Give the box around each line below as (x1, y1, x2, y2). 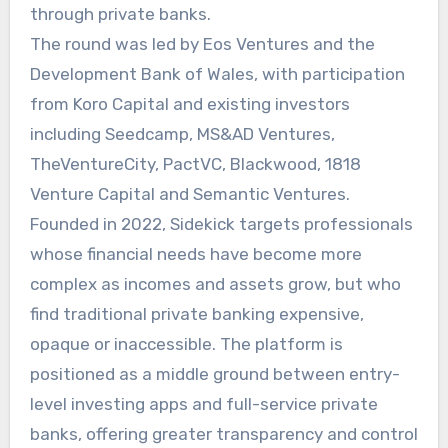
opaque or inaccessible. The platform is (29, 333, 343, 354)
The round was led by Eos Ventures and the (29, 33, 375, 54)
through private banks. (29, 3, 211, 24)
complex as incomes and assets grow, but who (29, 273, 401, 294)
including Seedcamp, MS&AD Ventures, (29, 123, 335, 144)
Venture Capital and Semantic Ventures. (29, 183, 350, 204)
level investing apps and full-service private (29, 393, 378, 414)
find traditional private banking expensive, (29, 303, 364, 324)
